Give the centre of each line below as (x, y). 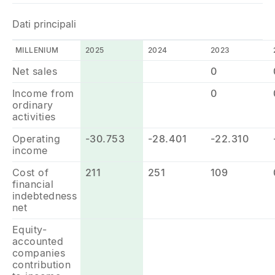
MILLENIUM (37, 50)
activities (34, 117)
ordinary (33, 105)
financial (33, 184)
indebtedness (45, 196)
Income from (43, 93)
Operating (36, 139)
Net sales (35, 71)
